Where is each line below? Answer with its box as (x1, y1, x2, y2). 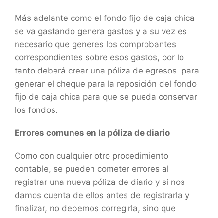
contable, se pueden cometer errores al (15, 163, 169, 174)
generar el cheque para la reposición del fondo (15, 78, 197, 89)
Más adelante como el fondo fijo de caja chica (15, 13, 195, 23)
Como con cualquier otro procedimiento (15, 150, 168, 161)
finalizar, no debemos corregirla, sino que (15, 203, 176, 213)
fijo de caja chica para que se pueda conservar (15, 91, 197, 102)
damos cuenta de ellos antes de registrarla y (15, 190, 189, 200)
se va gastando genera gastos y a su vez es (15, 26, 187, 36)
